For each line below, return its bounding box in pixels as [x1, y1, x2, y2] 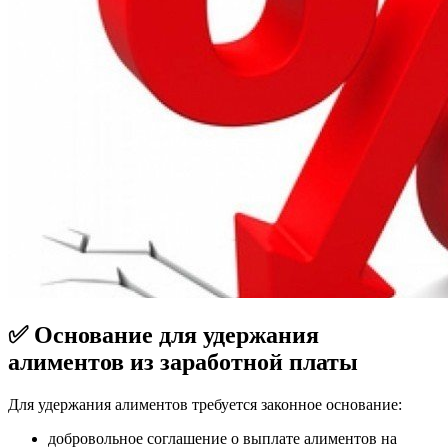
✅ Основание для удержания [8, 321, 319, 348]
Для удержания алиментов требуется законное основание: [8, 395, 402, 413]
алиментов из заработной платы [8, 348, 358, 375]
